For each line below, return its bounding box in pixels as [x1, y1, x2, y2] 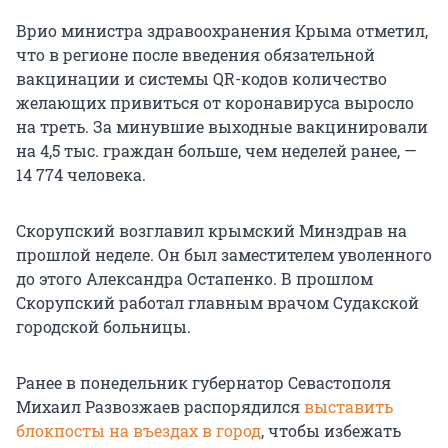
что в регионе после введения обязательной [16, 44, 375, 66]
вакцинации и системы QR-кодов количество [16, 68, 387, 90]
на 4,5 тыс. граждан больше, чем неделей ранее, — [16, 140, 417, 162]
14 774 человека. [16, 164, 146, 186]
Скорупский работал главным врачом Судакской [16, 292, 419, 314]
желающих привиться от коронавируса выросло [16, 92, 414, 114]
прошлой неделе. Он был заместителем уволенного [16, 244, 432, 266]
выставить [304, 396, 393, 418]
